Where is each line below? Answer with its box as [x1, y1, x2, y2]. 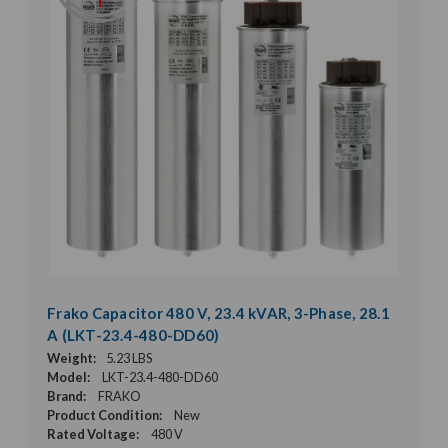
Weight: [47, 349, 96, 366]
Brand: [47, 387, 86, 404]
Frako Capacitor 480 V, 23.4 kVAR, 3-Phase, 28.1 [47, 303, 390, 322]
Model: [47, 368, 90, 385]
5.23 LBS [106, 349, 152, 366]
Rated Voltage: [47, 425, 139, 442]
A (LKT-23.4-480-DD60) [47, 325, 220, 344]
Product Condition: [47, 406, 162, 423]
